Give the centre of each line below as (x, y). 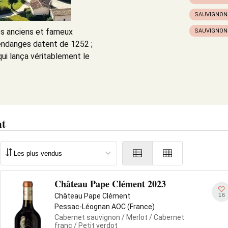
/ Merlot (134, 217)
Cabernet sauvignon (87, 217)
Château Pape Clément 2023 (110, 184)
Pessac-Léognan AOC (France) (105, 207)
